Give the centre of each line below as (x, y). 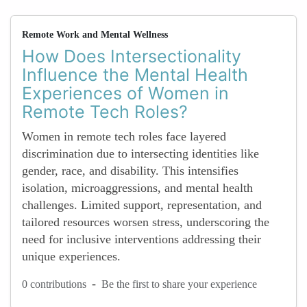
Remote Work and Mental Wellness (95, 35)
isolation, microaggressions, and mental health (137, 188)
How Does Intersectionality (132, 56)
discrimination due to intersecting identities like (140, 153)
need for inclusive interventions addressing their (142, 239)
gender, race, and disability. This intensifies (130, 171)
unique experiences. (71, 256)
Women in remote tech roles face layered (124, 136)
